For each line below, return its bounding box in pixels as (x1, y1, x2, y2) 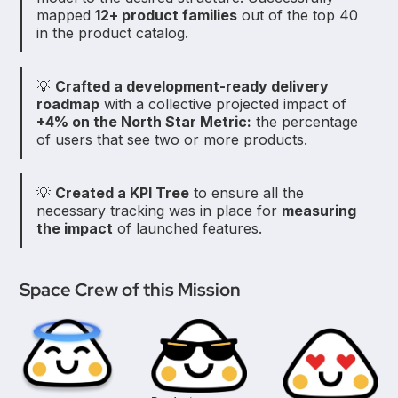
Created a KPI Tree (55, 184, 190, 203)
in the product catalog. (36, 24, 189, 43)
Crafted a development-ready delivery (55, 77, 330, 96)
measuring (282, 202, 357, 220)
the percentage (251, 113, 359, 131)
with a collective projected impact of (99, 95, 347, 114)
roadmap (36, 95, 100, 114)
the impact (36, 219, 114, 238)
